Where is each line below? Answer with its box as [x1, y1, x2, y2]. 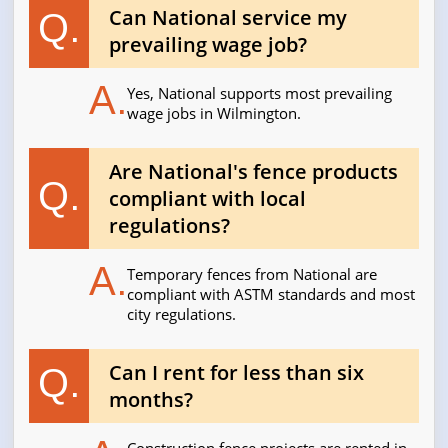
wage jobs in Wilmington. [127, 103, 302, 124]
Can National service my [109, 4, 348, 32]
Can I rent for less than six [109, 359, 365, 387]
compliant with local [109, 185, 307, 213]
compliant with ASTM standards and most [127, 284, 416, 305]
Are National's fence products [109, 158, 399, 186]
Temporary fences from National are [127, 264, 378, 285]
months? [109, 386, 194, 414]
